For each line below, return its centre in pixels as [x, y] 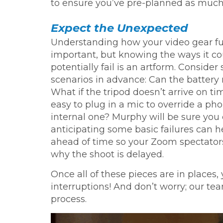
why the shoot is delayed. [107, 154]
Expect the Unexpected [119, 28]
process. [69, 199]
